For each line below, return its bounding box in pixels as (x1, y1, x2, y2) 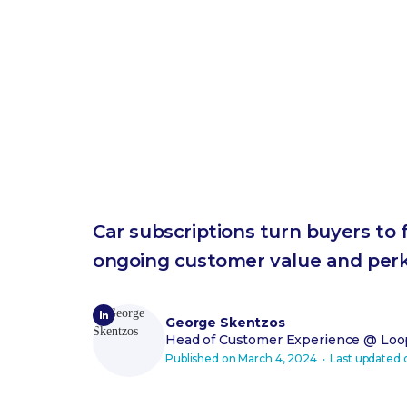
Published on (165, 351, 239, 365)
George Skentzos (165, 313, 285, 331)
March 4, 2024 (238, 351, 317, 365)
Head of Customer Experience (165, 331, 361, 348)
